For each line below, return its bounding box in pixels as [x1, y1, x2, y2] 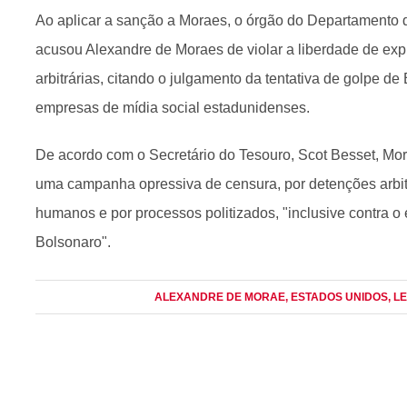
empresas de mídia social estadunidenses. [35, 100, 313, 115]
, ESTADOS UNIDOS [285, 291, 389, 303]
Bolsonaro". [35, 234, 111, 250]
